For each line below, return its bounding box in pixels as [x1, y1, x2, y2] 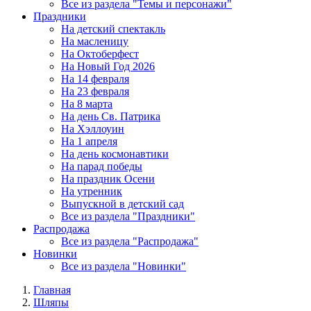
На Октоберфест [61, 48, 139, 60]
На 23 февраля [61, 85, 129, 97]
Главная [33, 284, 71, 296]
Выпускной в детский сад [61, 198, 184, 210]
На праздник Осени [61, 173, 155, 185]
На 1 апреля [61, 135, 117, 147]
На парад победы [61, 160, 142, 172]
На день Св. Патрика [61, 110, 160, 122]
